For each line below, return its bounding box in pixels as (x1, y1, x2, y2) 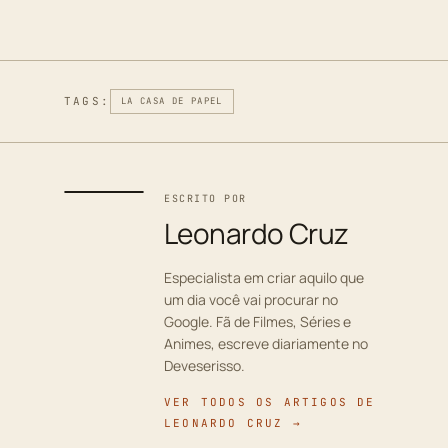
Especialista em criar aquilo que (164, 268, 364, 288)
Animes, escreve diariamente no (164, 334, 368, 354)
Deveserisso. (164, 356, 245, 376)
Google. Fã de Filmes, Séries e (164, 312, 351, 332)
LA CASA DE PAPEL (121, 95, 223, 108)
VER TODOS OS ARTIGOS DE (164, 395, 376, 410)
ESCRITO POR (164, 192, 247, 206)
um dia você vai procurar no (164, 290, 338, 310)
